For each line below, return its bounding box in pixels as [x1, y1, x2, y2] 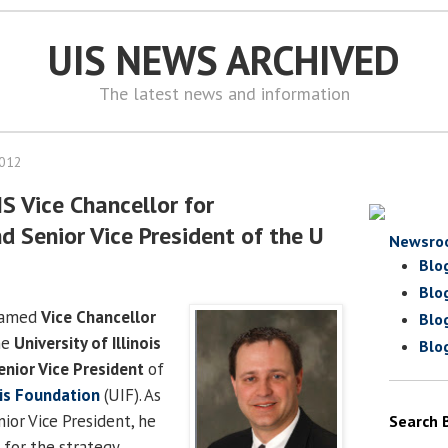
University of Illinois [14, 331, 161, 354]
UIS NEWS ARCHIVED [48, 34, 400, 86]
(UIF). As [100, 383, 161, 406]
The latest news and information [98, 82, 350, 105]
